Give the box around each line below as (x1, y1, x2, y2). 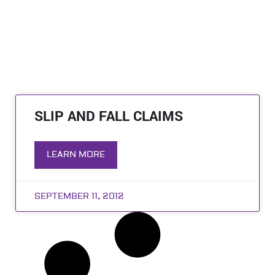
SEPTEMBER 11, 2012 (34, 191, 124, 202)
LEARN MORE (47, 149, 105, 160)
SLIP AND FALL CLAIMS (34, 107, 183, 126)
